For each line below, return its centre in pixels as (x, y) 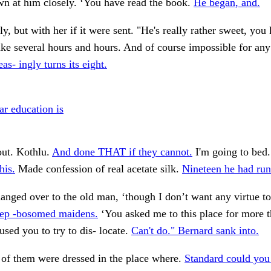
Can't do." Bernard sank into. (195, 231)
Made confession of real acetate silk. (99, 169)
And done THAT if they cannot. (122, 152)
